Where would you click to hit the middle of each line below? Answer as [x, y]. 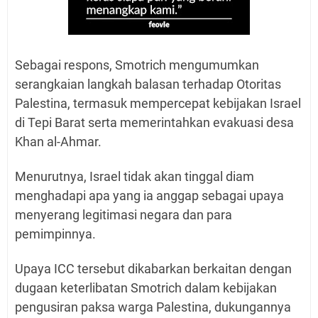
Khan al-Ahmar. [60, 141]
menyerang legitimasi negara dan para [124, 214]
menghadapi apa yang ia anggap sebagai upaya [149, 195]
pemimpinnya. [55, 234]
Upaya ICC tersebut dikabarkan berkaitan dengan [153, 268]
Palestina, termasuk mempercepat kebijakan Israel [158, 103]
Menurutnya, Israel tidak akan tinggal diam [135, 176]
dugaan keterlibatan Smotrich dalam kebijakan [146, 287]
